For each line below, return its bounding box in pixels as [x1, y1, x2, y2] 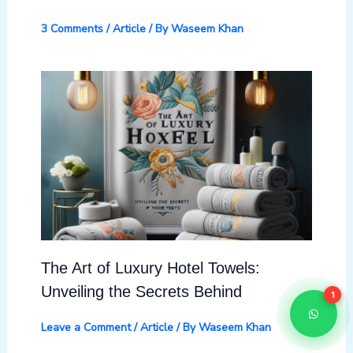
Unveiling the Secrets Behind [40, 282, 242, 300]
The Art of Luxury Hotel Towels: [40, 258, 260, 277]
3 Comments [40, 20, 103, 36]
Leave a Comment [40, 319, 131, 335]
